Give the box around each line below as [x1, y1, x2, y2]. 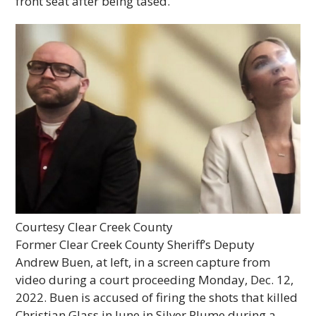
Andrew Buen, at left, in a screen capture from [16, 253, 271, 270]
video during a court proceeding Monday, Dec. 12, [16, 271, 294, 288]
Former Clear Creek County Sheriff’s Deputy [16, 236, 255, 253]
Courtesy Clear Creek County [16, 218, 174, 235]
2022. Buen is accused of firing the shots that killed [16, 288, 298, 305]
